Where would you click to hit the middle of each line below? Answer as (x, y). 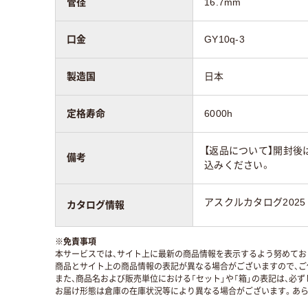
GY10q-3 (224, 39)
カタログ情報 (96, 205)
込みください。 (238, 165)
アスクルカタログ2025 (255, 202)
